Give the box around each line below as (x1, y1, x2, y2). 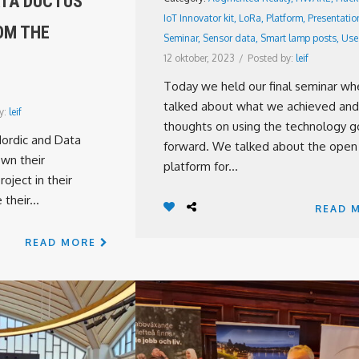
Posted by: (248, 52, 296, 64)
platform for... (163, 159, 238, 174)
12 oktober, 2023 (163, 52, 235, 64)
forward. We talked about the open (163, 139, 357, 154)
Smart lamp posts (260, 32, 337, 44)
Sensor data (203, 32, 256, 44)
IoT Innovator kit (163, 12, 234, 24)
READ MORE (25, 236, 100, 248)
